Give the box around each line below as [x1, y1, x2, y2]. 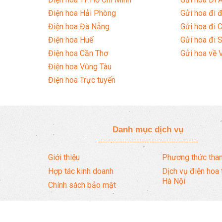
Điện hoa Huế [48, 35, 93, 45]
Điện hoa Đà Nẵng [48, 22, 110, 32]
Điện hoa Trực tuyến [48, 75, 115, 85]
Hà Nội [162, 176, 185, 186]
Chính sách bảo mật [48, 180, 116, 190]
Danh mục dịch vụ [112, 124, 183, 135]
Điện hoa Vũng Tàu [48, 62, 111, 72]
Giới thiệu [48, 153, 80, 163]
